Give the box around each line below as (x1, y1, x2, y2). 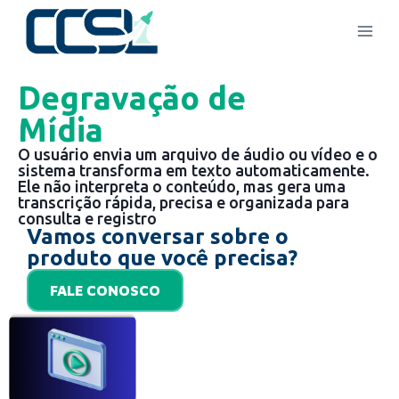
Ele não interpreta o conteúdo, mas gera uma (18, 177, 346, 195)
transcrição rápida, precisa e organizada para (18, 193, 349, 211)
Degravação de (18, 79, 246, 116)
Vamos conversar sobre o (27, 224, 289, 248)
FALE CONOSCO (50, 282, 160, 298)
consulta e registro (18, 209, 157, 227)
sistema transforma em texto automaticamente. (18, 161, 370, 179)
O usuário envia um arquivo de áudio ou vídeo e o (18, 145, 378, 163)
